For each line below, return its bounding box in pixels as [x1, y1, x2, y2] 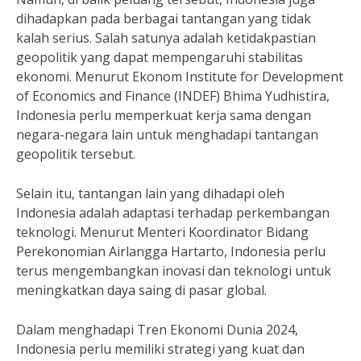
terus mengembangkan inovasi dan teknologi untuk [16, 262, 331, 280]
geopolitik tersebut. [16, 145, 135, 163]
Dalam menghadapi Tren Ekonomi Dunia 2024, [16, 321, 298, 338]
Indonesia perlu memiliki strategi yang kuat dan [16, 340, 305, 358]
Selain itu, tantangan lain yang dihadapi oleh [16, 185, 284, 202]
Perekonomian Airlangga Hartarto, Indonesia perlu [16, 243, 326, 260]
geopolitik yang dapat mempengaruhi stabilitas [16, 48, 303, 66]
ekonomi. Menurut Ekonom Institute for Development [16, 68, 343, 85]
